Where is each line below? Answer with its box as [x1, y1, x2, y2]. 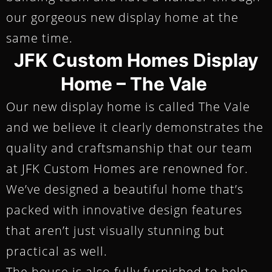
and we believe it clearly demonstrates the [6, 118, 263, 135]
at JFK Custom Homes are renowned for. [6, 160, 248, 177]
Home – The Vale [61, 72, 207, 95]
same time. [6, 29, 73, 46]
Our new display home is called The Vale [6, 98, 250, 115]
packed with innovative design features [6, 201, 242, 218]
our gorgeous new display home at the [6, 8, 239, 25]
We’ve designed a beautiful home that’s [6, 180, 243, 197]
